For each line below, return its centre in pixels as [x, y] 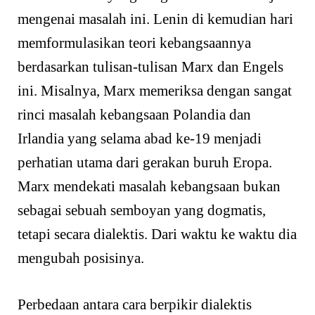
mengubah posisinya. [81, 258]
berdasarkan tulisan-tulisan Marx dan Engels [150, 67]
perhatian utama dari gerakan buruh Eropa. [145, 163]
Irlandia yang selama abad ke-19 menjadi [140, 139]
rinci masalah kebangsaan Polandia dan [134, 115]
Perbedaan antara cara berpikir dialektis [135, 304]
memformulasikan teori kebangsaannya [134, 43]
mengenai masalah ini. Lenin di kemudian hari [155, 19]
